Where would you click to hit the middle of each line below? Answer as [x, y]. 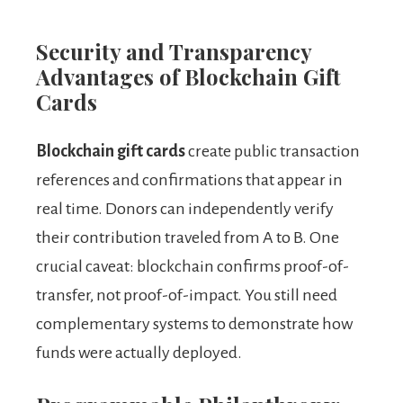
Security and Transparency [174, 52]
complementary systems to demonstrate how [194, 324]
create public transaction [273, 152]
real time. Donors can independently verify [185, 209]
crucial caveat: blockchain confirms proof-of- [193, 267]
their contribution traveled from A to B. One [188, 238]
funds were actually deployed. [139, 353]
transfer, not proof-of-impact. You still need [187, 296]
